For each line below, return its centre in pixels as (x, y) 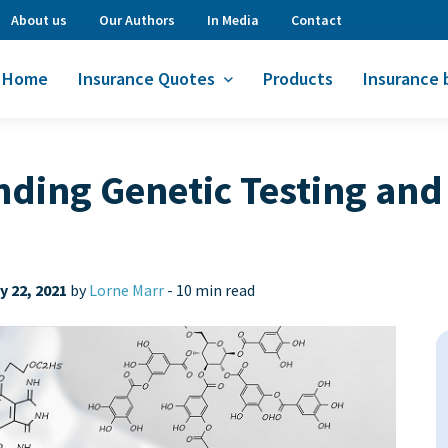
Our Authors (137, 20)
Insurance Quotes (146, 78)
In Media (233, 20)
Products (298, 78)
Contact (316, 20)
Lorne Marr (126, 290)
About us (39, 20)
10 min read (215, 290)
